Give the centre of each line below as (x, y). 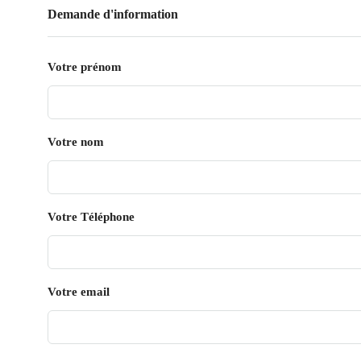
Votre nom (76, 142)
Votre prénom (85, 67)
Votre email (79, 292)
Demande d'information (113, 14)
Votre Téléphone (91, 217)
